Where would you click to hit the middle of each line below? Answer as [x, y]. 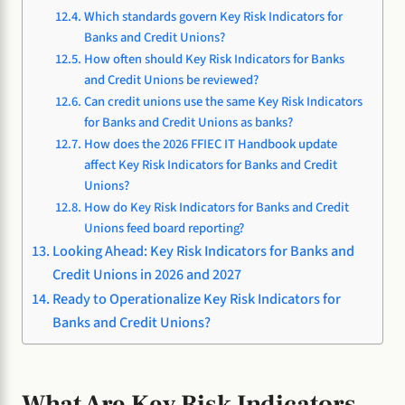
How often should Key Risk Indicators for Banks [214, 60]
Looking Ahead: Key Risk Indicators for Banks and [204, 251]
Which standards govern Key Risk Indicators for [213, 17]
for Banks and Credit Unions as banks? [188, 123]
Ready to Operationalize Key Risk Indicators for [197, 299]
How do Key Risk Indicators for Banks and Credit [216, 208]
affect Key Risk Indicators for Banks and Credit [210, 165]
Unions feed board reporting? [164, 229]
